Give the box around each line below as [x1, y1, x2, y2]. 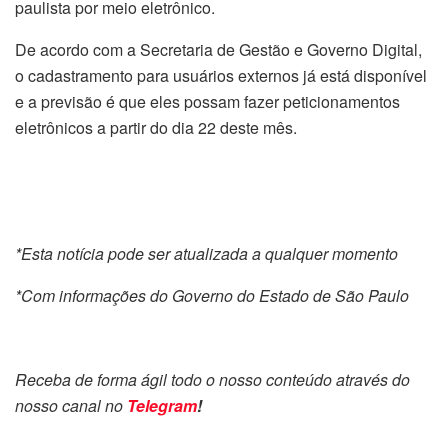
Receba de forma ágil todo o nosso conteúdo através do [15, 368, 410, 392]
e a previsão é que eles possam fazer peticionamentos [15, 90, 400, 114]
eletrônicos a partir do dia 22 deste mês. [15, 116, 297, 140]
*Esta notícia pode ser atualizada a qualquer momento [15, 242, 398, 266]
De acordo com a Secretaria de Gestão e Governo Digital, [15, 38, 422, 62]
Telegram [127, 394, 197, 418]
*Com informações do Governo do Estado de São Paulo [15, 284, 409, 308]
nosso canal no [15, 394, 127, 418]
